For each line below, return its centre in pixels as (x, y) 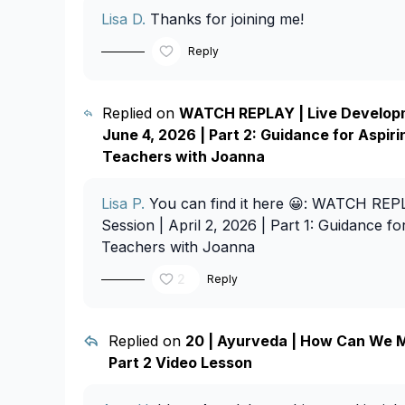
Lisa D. (123, 19)
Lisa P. (123, 203)
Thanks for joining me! (225, 19)
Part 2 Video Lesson (180, 363)
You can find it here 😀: (228, 203)
